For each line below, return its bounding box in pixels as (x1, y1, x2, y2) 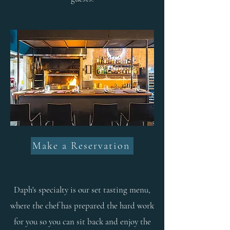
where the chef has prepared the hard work (10, 200, 154, 211)
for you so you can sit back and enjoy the (13, 216, 151, 227)
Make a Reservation (32, 140, 130, 152)
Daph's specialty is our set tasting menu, (14, 184, 150, 195)
